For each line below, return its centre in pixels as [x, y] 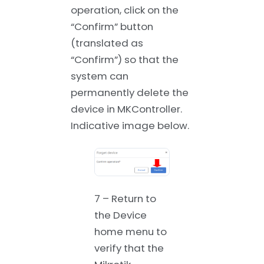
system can [100, 76]
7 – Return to [125, 199]
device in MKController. [126, 109]
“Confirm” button [112, 27]
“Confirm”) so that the [125, 60]
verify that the [129, 248]
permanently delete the [130, 93]
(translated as [107, 43]
